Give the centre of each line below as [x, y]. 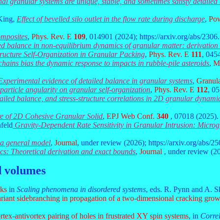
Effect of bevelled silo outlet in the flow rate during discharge [111, 19]
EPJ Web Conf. [131, 116]
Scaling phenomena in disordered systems [81, 189]
